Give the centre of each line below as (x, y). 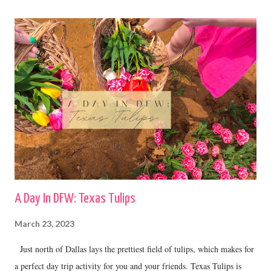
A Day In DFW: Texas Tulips (75, 198)
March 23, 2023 (44, 223)
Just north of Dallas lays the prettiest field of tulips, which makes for (134, 249)
